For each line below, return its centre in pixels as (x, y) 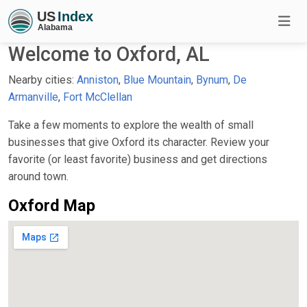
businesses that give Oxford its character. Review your (139, 142)
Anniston (98, 79)
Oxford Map (52, 205)
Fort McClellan (98, 97)
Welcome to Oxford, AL (109, 54)
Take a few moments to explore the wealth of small (131, 125)
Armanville (33, 97)
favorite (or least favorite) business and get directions (138, 159)
